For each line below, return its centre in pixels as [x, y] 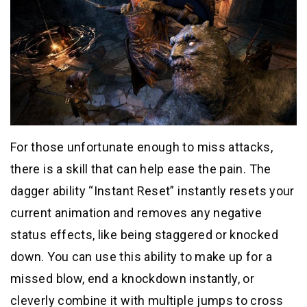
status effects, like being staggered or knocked [144, 235]
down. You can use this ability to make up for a [141, 257]
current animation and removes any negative [136, 213]
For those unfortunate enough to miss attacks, [142, 147]
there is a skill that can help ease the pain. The [141, 169]
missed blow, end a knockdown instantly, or [133, 279]
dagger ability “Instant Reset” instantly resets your [152, 191]
